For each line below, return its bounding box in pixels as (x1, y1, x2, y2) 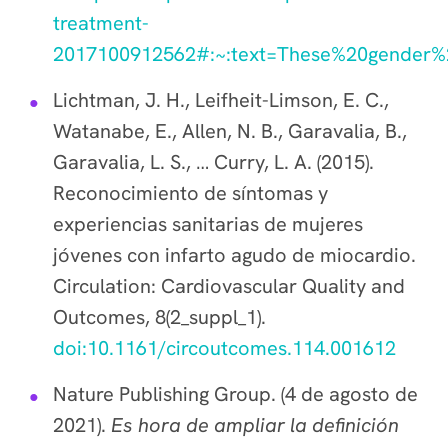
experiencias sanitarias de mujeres (53, 211, 363, 237)
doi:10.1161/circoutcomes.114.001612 (53, 335, 396, 361)
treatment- (53, 10, 149, 36)
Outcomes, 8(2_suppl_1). (53, 304, 266, 330)
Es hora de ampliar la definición (111, 412, 399, 438)
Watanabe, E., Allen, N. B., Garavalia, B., (53, 118, 407, 144)
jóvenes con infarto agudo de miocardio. (53, 242, 416, 268)
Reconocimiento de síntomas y (53, 180, 328, 206)
